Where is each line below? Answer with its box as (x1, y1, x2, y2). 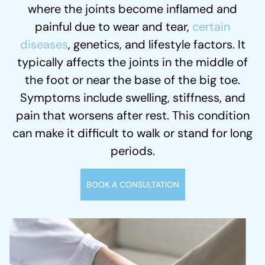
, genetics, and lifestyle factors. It (67, 37, 245, 53)
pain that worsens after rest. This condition (15, 108, 250, 124)
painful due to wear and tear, (35, 19, 192, 35)
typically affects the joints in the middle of (17, 54, 248, 70)
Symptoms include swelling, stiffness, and (20, 90, 245, 106)
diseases (20, 37, 68, 53)
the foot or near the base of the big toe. (25, 72, 240, 88)
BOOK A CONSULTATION (86, 179, 179, 190)
